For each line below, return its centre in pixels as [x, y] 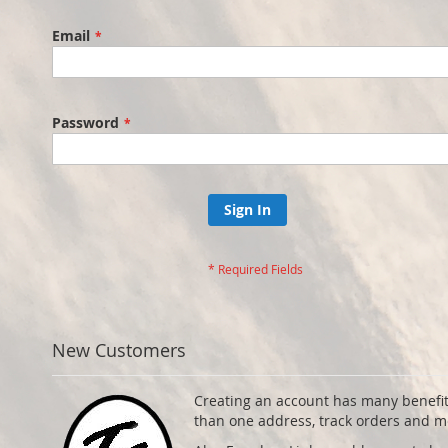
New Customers [119, 350]
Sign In [248, 209]
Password [85, 122]
